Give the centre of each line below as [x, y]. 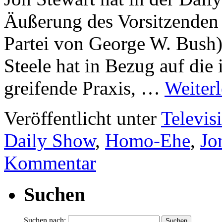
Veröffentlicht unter [80, 118]
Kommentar [50, 163]
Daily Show [50, 140]
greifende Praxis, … [84, 88]
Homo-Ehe [148, 140]
